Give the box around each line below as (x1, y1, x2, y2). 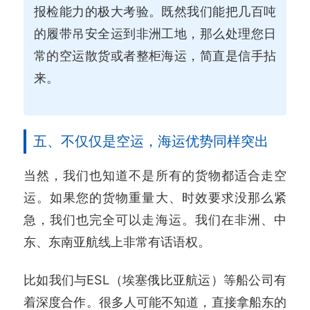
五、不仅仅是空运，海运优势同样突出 (33, 132, 268, 149)
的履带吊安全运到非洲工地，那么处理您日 (34, 26, 276, 42)
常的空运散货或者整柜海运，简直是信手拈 (34, 48, 276, 64)
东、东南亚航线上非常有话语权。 (24, 233, 210, 249)
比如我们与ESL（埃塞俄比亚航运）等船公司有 (24, 272, 286, 288)
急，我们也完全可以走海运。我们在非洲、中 (24, 211, 286, 227)
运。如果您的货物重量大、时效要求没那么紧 (24, 189, 286, 205)
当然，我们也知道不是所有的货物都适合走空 (24, 167, 286, 183)
